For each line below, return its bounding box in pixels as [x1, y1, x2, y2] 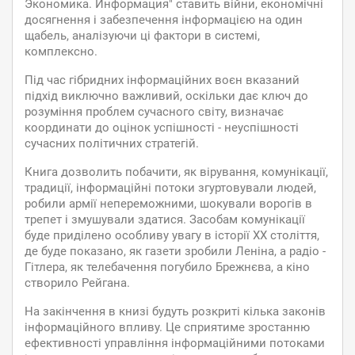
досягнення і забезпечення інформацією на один [25, 13, 303, 27]
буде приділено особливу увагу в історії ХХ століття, [25, 228, 319, 242]
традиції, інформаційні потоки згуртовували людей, [25, 181, 316, 195]
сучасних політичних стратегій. [25, 136, 199, 151]
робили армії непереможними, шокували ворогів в [25, 197, 312, 211]
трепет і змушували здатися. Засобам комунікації [25, 212, 305, 227]
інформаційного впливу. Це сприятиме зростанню [25, 320, 310, 334]
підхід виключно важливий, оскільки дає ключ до [25, 89, 308, 103]
